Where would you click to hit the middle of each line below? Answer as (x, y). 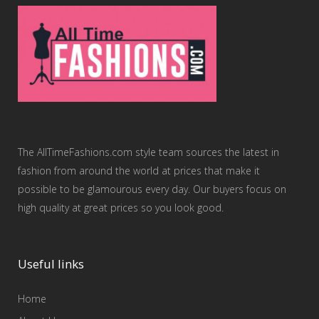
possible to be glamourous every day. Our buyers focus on (152, 189)
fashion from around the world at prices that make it (139, 171)
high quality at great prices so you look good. (121, 208)
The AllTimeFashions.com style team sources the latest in (148, 152)
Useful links (51, 264)
